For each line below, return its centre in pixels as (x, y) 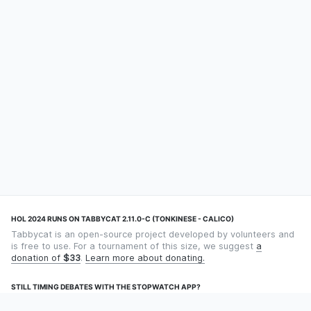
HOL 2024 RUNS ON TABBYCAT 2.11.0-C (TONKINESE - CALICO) (123, 218)
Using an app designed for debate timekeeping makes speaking (149, 302)
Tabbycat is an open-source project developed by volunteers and (153, 234)
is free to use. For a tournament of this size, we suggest (134, 246)
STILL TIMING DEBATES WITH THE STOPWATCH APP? (106, 286)
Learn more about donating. (145, 258)
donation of (37, 258)
